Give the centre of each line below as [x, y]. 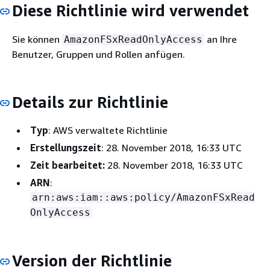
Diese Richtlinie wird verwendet [130, 11]
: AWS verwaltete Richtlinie [108, 130]
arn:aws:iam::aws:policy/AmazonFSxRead [143, 197]
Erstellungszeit [66, 148]
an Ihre [221, 39]
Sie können [37, 39]
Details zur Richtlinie [90, 102]
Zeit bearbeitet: [67, 165]
